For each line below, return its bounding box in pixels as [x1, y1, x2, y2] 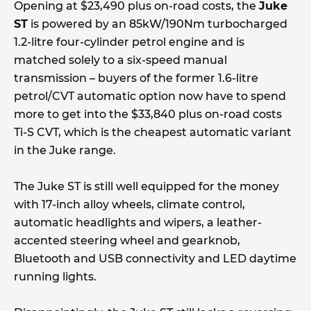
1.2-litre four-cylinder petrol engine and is [14, 35, 244, 49]
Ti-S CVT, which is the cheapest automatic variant [14, 126, 292, 140]
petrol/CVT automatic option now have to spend [14, 90, 286, 103]
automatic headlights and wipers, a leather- [14, 216, 262, 230]
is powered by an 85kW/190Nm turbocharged [28, 17, 287, 31]
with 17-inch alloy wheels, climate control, [14, 198, 245, 212]
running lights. [14, 270, 96, 284]
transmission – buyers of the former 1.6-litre [14, 72, 258, 85]
